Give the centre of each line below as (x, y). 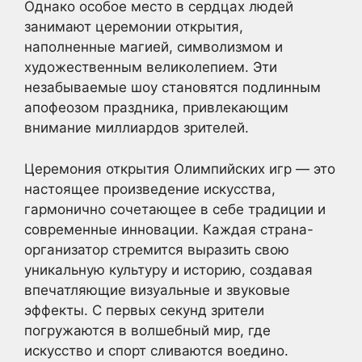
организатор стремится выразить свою (157, 249)
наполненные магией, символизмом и (154, 47)
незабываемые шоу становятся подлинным (173, 87)
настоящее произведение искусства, (150, 189)
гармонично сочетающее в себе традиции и (175, 209)
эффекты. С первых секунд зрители (144, 310)
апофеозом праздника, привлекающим (156, 107)
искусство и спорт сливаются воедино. (156, 350)
